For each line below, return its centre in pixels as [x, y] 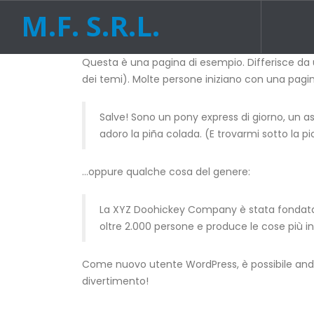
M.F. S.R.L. [90, 26]
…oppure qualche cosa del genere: [166, 172]
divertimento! [115, 281]
